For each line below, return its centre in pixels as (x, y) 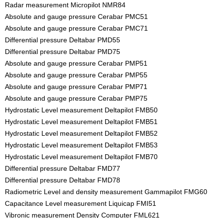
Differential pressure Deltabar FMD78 (63, 180)
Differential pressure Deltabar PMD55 (63, 40)
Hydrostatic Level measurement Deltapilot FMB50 (81, 110)
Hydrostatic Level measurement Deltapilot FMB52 (81, 134)
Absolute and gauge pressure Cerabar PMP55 (76, 75)
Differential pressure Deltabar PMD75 (63, 52)
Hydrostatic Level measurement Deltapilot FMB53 (81, 145)
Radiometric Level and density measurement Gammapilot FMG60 (106, 192)
